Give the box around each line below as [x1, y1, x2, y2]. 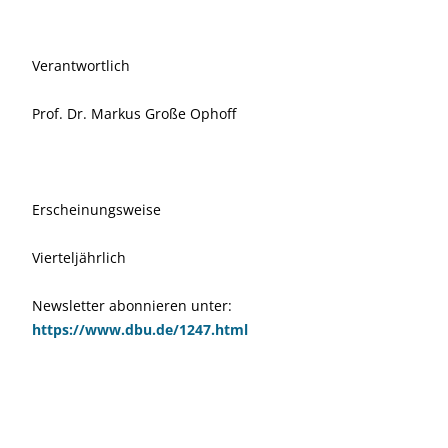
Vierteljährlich [32, 247, 126, 267]
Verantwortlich [32, 55, 130, 75]
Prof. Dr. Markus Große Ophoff [32, 103, 236, 123]
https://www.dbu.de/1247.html [32, 319, 248, 339]
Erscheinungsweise [32, 199, 161, 219]
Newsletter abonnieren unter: [32, 295, 232, 315]
